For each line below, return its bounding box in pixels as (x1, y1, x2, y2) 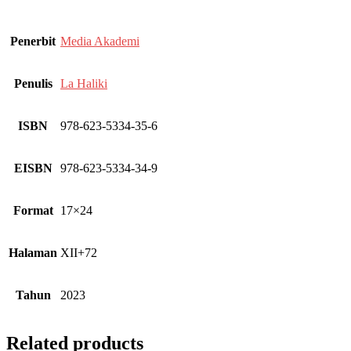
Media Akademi (60, 34, 139, 48)
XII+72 (60, 245, 97, 259)
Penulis (13, 76, 52, 90)
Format (13, 203, 53, 217)
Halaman (9, 245, 57, 259)
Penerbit (10, 34, 56, 48)
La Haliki (60, 76, 107, 90)
